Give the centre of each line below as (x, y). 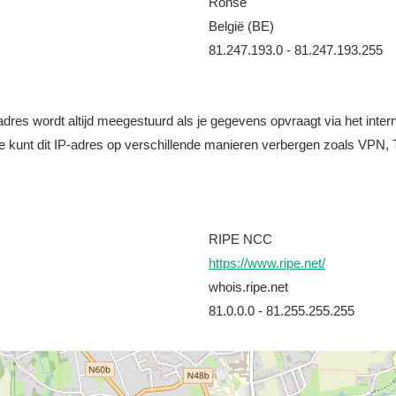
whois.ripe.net (248, 287)
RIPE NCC (240, 239)
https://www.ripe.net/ (267, 263)
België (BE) (241, 26)
